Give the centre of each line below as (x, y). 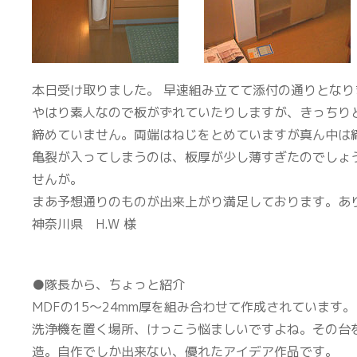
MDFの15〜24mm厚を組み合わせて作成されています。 (194, 307)
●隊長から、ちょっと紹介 (108, 284)
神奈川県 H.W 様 (84, 224)
